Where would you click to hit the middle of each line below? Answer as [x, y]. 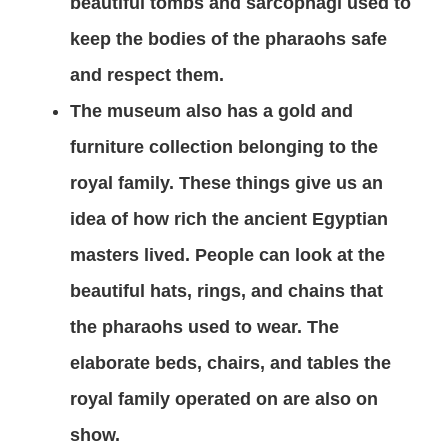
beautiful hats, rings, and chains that [226, 290]
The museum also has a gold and [211, 110]
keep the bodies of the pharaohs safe [228, 38]
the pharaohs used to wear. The [204, 326]
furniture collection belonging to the [224, 146]
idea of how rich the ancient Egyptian [229, 218]
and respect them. [147, 74]
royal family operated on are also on [224, 398]
